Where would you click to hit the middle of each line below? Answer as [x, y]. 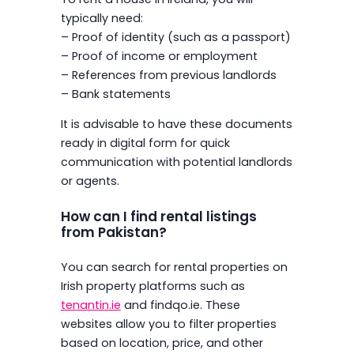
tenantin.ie [90, 305]
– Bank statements [115, 94]
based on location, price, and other [162, 343]
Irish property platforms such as [153, 286]
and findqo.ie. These [180, 305]
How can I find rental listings [158, 216]
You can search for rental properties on [174, 267]
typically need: [102, 18]
